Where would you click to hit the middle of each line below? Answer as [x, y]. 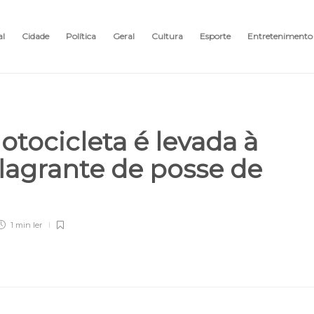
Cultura [167, 36]
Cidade [35, 36]
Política [81, 36]
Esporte [215, 36]
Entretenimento [280, 36]
